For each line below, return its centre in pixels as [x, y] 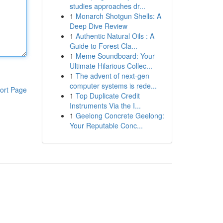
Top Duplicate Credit [108, 96]
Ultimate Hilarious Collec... [111, 66]
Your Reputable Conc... [106, 125]
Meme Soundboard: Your [115, 56]
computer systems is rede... [113, 86]
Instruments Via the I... [105, 106]
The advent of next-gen [112, 76]
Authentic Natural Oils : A [115, 36]
